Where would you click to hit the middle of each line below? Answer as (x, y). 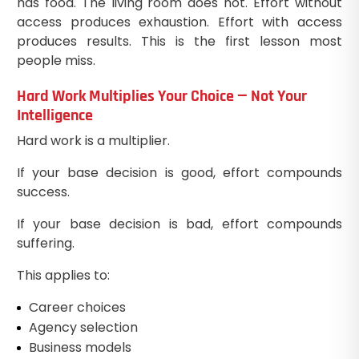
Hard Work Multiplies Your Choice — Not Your (161, 96)
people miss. (56, 60)
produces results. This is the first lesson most (179, 41)
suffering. (45, 243)
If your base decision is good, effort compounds (179, 172)
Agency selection (83, 327)
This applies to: (63, 275)
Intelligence (54, 115)
